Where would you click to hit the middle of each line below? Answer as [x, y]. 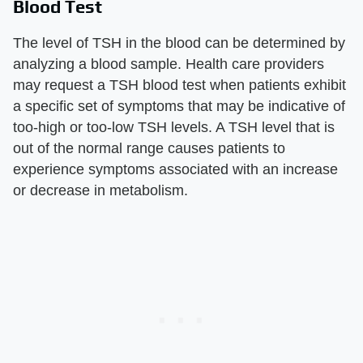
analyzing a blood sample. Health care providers [169, 64]
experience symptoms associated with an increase [175, 170]
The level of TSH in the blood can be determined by [179, 43]
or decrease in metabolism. [100, 191]
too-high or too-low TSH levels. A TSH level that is [174, 128]
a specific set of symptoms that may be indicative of [179, 107]
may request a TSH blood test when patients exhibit [179, 85]
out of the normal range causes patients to [149, 149]
